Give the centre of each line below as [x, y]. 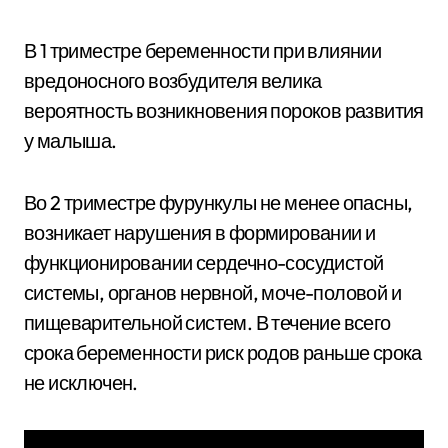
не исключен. [81, 382]
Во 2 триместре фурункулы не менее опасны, [218, 202]
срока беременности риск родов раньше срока [223, 352]
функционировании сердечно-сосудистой [204, 262]
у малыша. [70, 140]
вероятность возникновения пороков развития [224, 110]
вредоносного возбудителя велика [173, 80]
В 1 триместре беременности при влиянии [203, 50]
